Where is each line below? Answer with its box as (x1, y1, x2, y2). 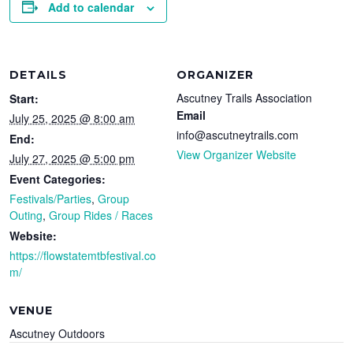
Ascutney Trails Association (176, 89, 312, 106)
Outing (9, 206, 43, 223)
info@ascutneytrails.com (176, 126, 299, 143)
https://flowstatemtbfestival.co (9, 247, 157, 263)
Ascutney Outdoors (9, 325, 106, 341)
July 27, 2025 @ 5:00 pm (9, 150, 136, 166)
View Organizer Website (176, 146, 296, 162)
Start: (9, 90, 39, 106)
